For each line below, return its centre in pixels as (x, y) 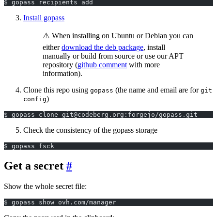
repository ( (60, 65)
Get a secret (34, 166)
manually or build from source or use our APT (113, 56)
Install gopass (44, 18)
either (52, 47)
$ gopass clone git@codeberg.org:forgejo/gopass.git (101, 115)
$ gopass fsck (29, 146)
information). (62, 74)
